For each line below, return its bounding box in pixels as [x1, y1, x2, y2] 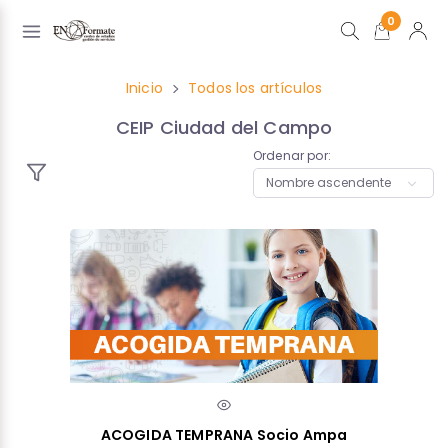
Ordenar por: [253, 146, 331, 164]
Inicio [125, 77, 163, 98]
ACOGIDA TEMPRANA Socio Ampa [100, 424, 348, 445]
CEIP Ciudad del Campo [115, 114, 333, 140]
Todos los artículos [188, 77, 323, 98]
